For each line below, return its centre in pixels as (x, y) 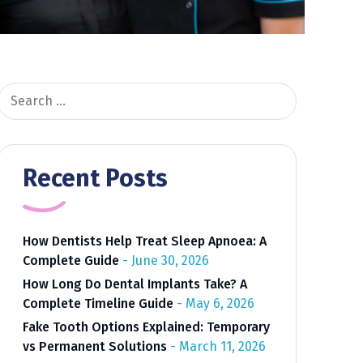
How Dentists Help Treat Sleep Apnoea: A (144, 241)
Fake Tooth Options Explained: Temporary (146, 327)
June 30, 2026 (170, 261)
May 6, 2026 (220, 303)
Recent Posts (95, 178)
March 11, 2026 (222, 346)
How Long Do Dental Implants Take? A (135, 284)
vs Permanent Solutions (94, 346)
